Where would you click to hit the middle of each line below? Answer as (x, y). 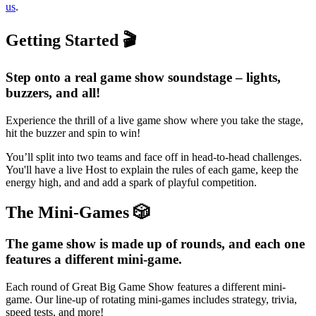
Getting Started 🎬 (71, 40)
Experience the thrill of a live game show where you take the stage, (154, 121)
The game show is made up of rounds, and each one (155, 243)
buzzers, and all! (53, 93)
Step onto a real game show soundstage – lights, (143, 78)
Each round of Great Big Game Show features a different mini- (146, 286)
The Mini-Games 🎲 (78, 213)
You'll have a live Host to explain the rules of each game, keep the (152, 170)
